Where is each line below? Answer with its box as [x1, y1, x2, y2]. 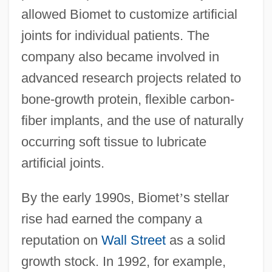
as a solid [165, 232, 225, 248]
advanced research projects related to [21, 70, 241, 86]
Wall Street [101, 232, 166, 248]
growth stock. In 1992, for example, [21, 253, 226, 269]
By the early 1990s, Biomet [21, 189, 179, 205]
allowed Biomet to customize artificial [21, 6, 237, 22]
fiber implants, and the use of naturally [21, 112, 243, 128]
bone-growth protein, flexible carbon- [21, 91, 234, 107]
